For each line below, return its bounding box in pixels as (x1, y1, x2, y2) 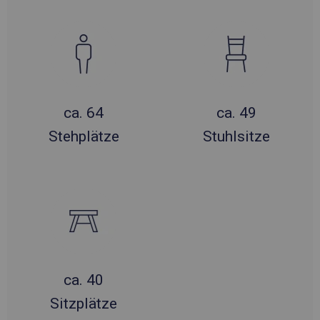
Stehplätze (48, 127, 119, 145)
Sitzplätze (50, 294, 117, 312)
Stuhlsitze (203, 127, 270, 145)
